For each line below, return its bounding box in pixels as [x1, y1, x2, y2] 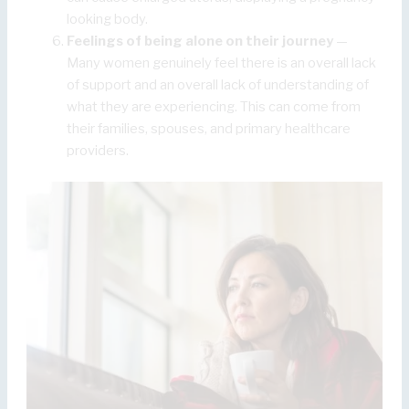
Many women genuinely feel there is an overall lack [67, 54, 377, 71]
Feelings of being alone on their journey [67, 32, 334, 49]
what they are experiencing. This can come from [67, 98, 362, 115]
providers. [67, 142, 130, 159]
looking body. [67, 10, 149, 27]
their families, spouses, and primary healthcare [67, 120, 351, 137]
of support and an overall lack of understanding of [67, 76, 370, 93]
